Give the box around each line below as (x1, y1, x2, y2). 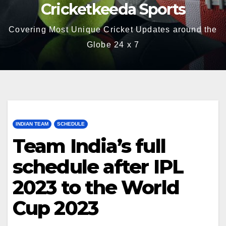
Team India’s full (13, 134, 165, 158)
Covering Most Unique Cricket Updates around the (9, 25, 217, 34)
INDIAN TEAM (16, 121, 48, 127)
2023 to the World (13, 176, 179, 199)
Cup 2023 (13, 196, 98, 220)
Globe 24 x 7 (86, 40, 140, 49)
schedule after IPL (13, 155, 183, 179)
